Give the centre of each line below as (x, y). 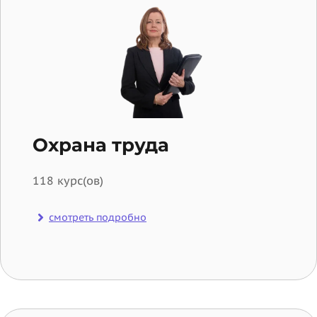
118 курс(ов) (68, 180)
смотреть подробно (98, 217)
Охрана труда (101, 145)
